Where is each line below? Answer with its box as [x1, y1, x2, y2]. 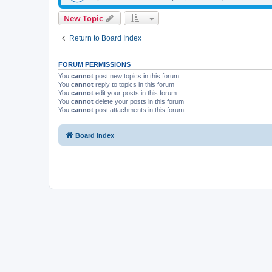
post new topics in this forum [93, 72, 179, 80]
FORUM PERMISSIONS [58, 61, 131, 68]
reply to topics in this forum [93, 81, 174, 88]
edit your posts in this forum [93, 89, 177, 97]
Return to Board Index [69, 34, 141, 42]
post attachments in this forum [93, 106, 184, 114]
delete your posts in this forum [93, 98, 184, 105]
